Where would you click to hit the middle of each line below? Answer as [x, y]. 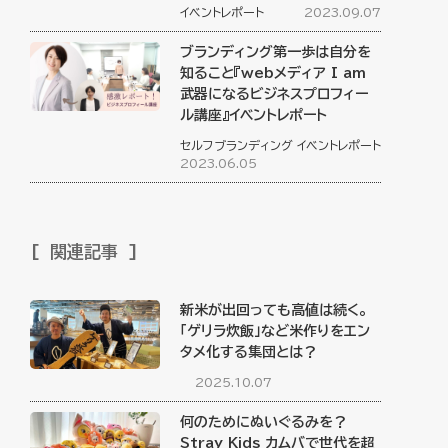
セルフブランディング [237, 145]
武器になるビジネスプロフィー [274, 94]
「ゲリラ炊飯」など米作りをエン [275, 331]
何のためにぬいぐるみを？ [271, 422]
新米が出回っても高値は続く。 [274, 310]
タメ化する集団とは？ [249, 352]
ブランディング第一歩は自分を [276, 52]
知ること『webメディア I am [273, 73]
